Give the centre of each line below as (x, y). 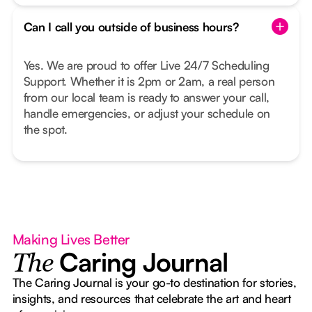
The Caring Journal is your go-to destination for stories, (154, 283)
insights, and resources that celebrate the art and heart (151, 299)
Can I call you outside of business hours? (131, 26)
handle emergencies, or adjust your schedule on (147, 114)
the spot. (45, 130)
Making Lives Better (71, 240)
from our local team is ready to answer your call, (147, 97)
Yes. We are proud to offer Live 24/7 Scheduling (146, 65)
